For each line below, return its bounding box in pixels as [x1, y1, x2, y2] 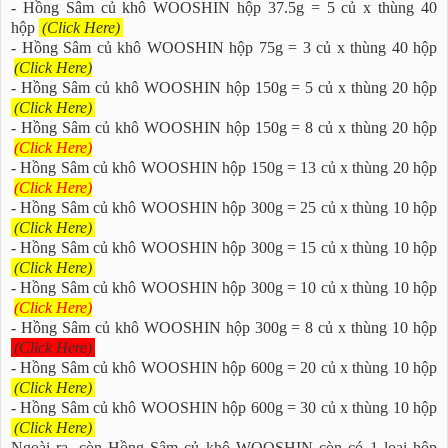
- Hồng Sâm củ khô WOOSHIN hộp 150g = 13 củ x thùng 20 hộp [11, 157, 437, 177]
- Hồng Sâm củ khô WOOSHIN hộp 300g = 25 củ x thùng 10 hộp [11, 197, 437, 217]
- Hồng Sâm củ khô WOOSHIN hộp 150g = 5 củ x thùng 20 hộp [11, 77, 437, 97]
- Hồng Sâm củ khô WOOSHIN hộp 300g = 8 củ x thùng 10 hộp [11, 317, 437, 337]
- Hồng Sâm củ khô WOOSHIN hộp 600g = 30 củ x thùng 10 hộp [11, 397, 437, 417]
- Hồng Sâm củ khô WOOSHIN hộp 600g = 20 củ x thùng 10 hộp [11, 357, 437, 377]
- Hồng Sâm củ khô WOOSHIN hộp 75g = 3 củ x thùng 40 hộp [11, 37, 437, 57]
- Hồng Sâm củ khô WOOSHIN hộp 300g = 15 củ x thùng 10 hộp [11, 237, 437, 257]
